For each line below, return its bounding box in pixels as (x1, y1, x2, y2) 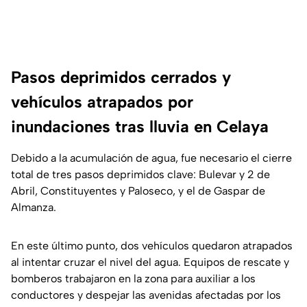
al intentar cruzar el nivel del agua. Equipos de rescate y (11, 256, 289, 269)
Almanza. (11, 201, 56, 214)
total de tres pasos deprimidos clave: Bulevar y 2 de (11, 168, 270, 182)
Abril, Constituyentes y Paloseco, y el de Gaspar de (11, 184, 265, 198)
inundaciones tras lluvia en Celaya (11, 116, 269, 137)
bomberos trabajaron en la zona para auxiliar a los (11, 272, 256, 286)
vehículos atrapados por (11, 92, 193, 112)
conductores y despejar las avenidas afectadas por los (11, 288, 281, 302)
